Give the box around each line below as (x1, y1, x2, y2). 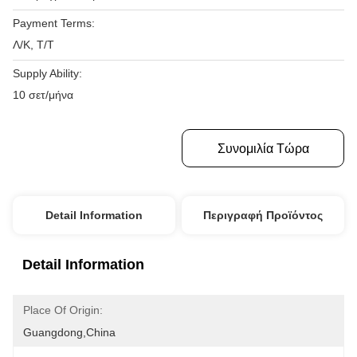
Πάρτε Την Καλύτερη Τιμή (145, 142, 158, 155)
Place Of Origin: (23, 304, 103, 316)
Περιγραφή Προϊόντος (203, 209, 324, 222)
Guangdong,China (23, 326, 116, 339)
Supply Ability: (13, 67, 82, 80)
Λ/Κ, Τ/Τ (13, 38, 54, 51)
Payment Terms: (13, 17, 95, 29)
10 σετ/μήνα (13, 88, 73, 101)
